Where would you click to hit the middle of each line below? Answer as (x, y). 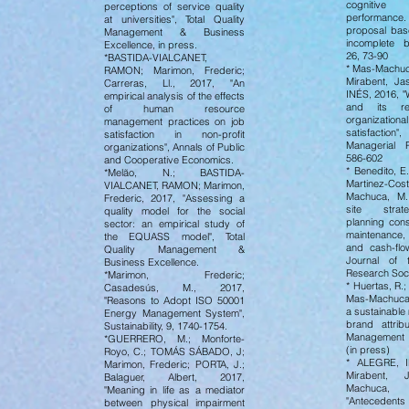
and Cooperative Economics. (169, 160)
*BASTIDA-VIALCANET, (156, 58)
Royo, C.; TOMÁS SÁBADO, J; (174, 351)
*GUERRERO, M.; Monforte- (174, 339)
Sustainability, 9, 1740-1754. (166, 326)
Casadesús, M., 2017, (174, 288)
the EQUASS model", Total (174, 236)
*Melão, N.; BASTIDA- (174, 173)
